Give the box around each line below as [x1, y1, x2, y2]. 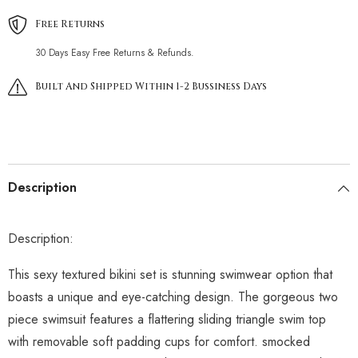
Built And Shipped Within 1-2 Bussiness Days [35, 79, 267, 93]
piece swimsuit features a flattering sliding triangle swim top [8, 309, 326, 328]
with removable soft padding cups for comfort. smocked [8, 332, 310, 351]
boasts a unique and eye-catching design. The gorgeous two [8, 287, 338, 306]
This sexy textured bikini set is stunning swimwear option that [8, 265, 332, 284]
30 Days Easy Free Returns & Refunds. [35, 45, 194, 60]
